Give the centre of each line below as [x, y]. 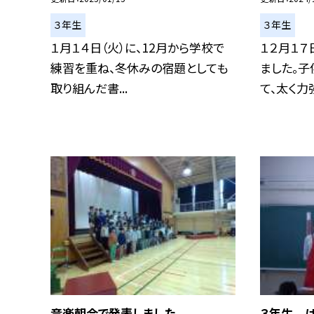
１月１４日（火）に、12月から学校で [137, 47]
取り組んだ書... [89, 88]
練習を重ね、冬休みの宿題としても [139, 67]
